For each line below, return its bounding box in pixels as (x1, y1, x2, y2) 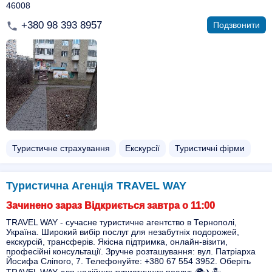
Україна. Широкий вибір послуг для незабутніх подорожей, (6, 227, 239, 237)
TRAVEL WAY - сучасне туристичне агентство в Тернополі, (6, 217, 237, 227)
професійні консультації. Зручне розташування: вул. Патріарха (6, 246, 256, 256)
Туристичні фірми (175, 143, 245, 153)
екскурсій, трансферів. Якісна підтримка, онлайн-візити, (6, 237, 228, 246)
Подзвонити (213, 20, 260, 30)
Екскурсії (125, 143, 160, 153)
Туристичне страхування (12, 143, 110, 153)
